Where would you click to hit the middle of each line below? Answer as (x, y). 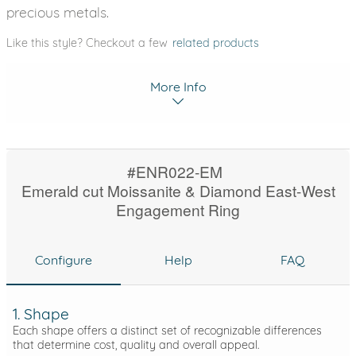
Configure (64, 259)
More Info (178, 87)
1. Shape (41, 313)
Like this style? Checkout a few (89, 43)
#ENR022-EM (175, 171)
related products (216, 43)
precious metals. (58, 12)
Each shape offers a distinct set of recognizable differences (167, 330)
